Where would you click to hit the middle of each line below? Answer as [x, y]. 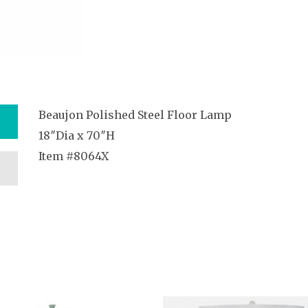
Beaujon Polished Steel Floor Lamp [135, 114]
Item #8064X [74, 156]
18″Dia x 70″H [77, 135]
